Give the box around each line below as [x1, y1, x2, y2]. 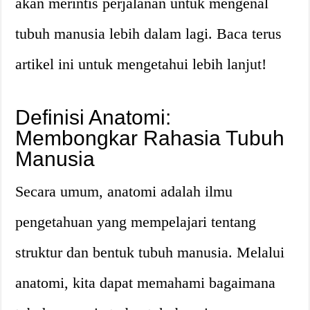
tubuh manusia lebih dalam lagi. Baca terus [15, 25, 282, 42]
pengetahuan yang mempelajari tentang [15, 213, 257, 230]
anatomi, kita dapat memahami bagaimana [15, 274, 276, 291]
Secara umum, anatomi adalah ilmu [15, 183, 233, 200]
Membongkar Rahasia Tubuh [15, 127, 285, 149]
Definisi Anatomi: [15, 106, 172, 129]
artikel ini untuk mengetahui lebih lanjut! [15, 55, 267, 73]
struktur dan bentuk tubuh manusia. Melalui [15, 244, 285, 261]
